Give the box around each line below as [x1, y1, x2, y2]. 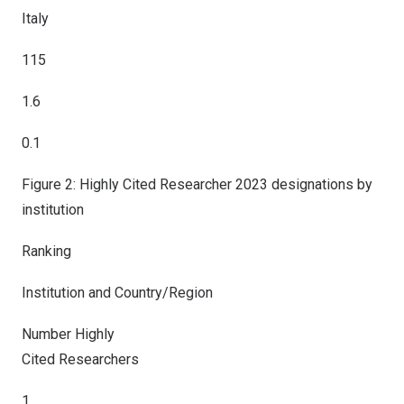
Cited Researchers [22, 351, 139, 368]
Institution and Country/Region [22, 284, 216, 301]
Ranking [22, 243, 71, 260]
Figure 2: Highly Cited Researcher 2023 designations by [22, 176, 372, 193]
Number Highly [22, 326, 115, 343]
